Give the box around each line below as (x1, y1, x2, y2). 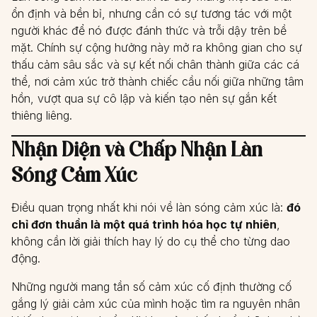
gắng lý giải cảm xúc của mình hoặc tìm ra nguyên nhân (11, 296, 300, 311)
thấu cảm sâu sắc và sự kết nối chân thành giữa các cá (11, 57, 299, 71)
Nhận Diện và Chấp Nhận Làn (11, 135, 263, 163)
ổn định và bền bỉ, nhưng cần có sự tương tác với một (11, 6, 292, 21)
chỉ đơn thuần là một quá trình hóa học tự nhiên (11, 217, 277, 231)
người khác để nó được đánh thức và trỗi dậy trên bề (11, 23, 287, 38)
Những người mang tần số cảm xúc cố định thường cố (11, 279, 292, 294)
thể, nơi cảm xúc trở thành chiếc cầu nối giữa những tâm (11, 74, 304, 88)
